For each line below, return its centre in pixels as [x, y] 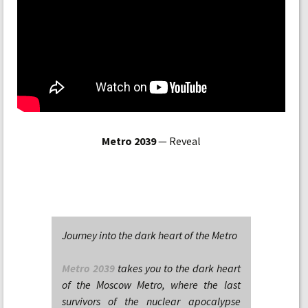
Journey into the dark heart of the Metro [150, 235]
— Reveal [178, 141]
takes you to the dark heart [177, 268]
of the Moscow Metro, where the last [151, 285]
